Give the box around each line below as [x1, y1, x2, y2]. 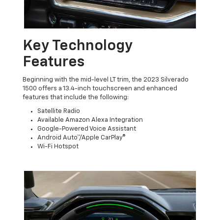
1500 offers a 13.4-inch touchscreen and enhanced [23, 85, 178, 92]
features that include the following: [23, 94, 129, 101]
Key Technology [23, 39, 133, 54]
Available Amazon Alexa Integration [37, 117, 143, 124]
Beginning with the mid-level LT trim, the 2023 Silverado [23, 77, 189, 83]
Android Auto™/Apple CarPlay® [37, 135, 126, 141]
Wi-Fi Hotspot [37, 143, 79, 150]
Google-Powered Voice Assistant [37, 126, 137, 133]
